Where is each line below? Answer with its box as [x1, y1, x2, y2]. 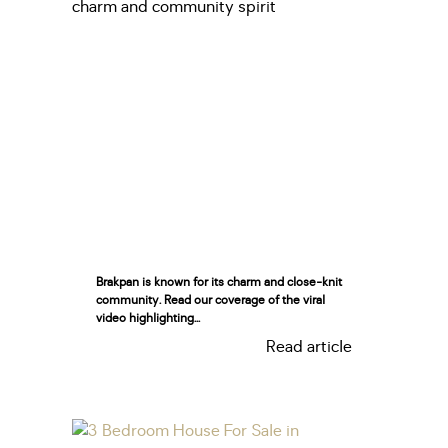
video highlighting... [96, 309, 200, 326]
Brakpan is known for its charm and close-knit [96, 273, 342, 290]
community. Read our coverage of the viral [96, 291, 325, 308]
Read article [266, 335, 352, 358]
